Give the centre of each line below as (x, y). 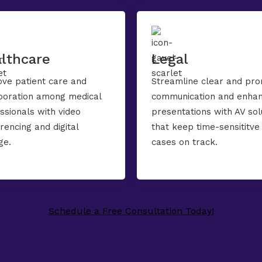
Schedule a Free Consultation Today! (131, 211)
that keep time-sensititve (206, 127)
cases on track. (185, 142)
